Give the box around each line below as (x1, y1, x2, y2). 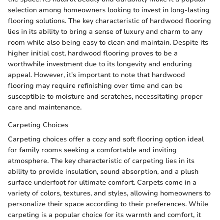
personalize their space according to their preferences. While (8, 199, 208, 209)
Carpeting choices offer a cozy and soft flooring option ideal (8, 134, 204, 144)
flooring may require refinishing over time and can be (8, 81, 183, 90)
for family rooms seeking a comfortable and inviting (8, 145, 177, 155)
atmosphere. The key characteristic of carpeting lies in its (8, 156, 194, 165)
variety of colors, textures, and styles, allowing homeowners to (8, 188, 211, 198)
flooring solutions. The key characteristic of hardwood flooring (8, 16, 211, 26)
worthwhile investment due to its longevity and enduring (8, 59, 192, 69)
